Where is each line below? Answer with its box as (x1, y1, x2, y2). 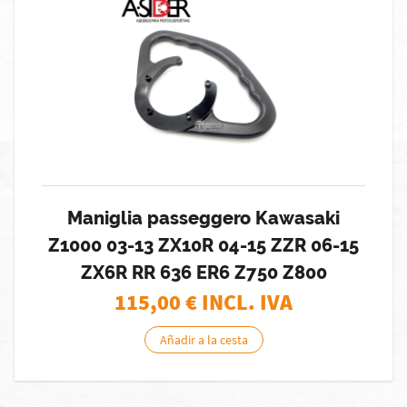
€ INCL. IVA (185, 288, 293, 316)
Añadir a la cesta (159, 332, 248, 348)
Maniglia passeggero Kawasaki (67, 207, 340, 229)
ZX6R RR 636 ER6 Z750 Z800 (80, 262, 327, 283)
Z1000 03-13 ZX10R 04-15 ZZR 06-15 (48, 234, 359, 256)
